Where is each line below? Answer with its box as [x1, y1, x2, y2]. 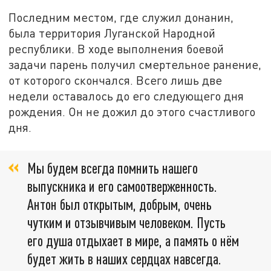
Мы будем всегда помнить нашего [27, 158, 198, 177]
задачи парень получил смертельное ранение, [8, 57, 262, 71]
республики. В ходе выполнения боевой [8, 41, 224, 56]
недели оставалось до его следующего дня [8, 88, 244, 103]
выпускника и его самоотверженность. [27, 177, 217, 195]
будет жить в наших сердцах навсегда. [27, 249, 221, 267]
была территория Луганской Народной [8, 25, 216, 40]
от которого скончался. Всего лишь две [8, 73, 223, 87]
